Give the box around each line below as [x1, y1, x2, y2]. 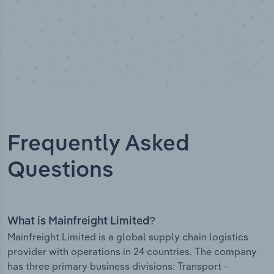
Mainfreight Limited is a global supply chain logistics [7, 231, 248, 243]
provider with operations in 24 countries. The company [7, 245, 257, 258]
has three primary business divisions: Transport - [7, 260, 228, 273]
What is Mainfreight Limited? [7, 216, 155, 228]
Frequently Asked [7, 133, 190, 156]
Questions [7, 160, 114, 182]
